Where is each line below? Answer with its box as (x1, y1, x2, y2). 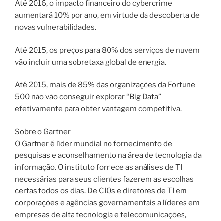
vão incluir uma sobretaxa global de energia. (15, 57, 166, 67)
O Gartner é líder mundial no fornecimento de (15, 139, 172, 148)
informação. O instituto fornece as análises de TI (15, 162, 182, 172)
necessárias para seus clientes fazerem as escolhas (15, 174, 194, 184)
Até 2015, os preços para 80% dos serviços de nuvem (15, 45, 200, 55)
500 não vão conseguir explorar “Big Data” (15, 92, 161, 102)
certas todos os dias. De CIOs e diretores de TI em (15, 186, 187, 195)
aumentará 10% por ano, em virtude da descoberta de (15, 11, 200, 20)
